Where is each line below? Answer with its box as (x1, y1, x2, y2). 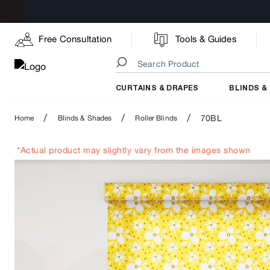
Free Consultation (39, 34, 112, 44)
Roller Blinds (135, 114, 177, 123)
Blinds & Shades (57, 114, 112, 123)
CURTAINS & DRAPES (116, 83, 199, 93)
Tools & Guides (175, 34, 237, 44)
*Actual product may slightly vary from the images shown (17, 145, 251, 155)
